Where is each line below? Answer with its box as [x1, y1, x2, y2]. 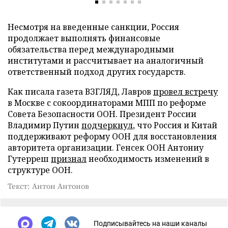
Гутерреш [8, 153, 51, 164]
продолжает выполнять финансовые [8, 32, 160, 44]
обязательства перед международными [8, 43, 174, 55]
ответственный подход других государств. [8, 66, 186, 77]
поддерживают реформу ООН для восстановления [8, 130, 217, 142]
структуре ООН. [8, 164, 73, 176]
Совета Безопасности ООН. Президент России [8, 108, 196, 120]
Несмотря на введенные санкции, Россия [8, 21, 179, 33]
